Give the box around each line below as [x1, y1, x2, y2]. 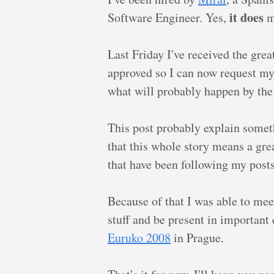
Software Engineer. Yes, [108, 9, 229, 26]
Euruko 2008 [108, 229, 171, 246]
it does [229, 9, 264, 26]
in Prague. [171, 229, 224, 246]
